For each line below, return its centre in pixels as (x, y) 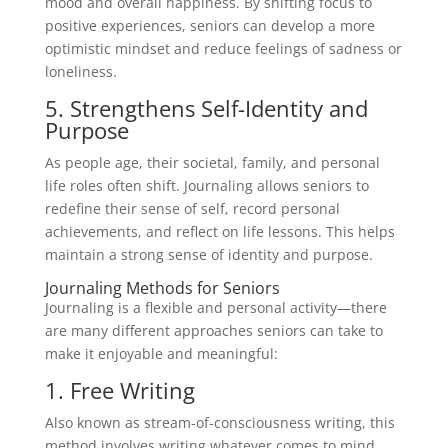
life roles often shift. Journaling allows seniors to (206, 185)
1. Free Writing (119, 389)
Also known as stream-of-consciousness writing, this (219, 422)
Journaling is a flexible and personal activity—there (215, 307)
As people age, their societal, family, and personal (212, 162)
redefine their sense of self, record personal (192, 208)
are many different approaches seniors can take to (213, 330)
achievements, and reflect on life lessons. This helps (219, 231)
